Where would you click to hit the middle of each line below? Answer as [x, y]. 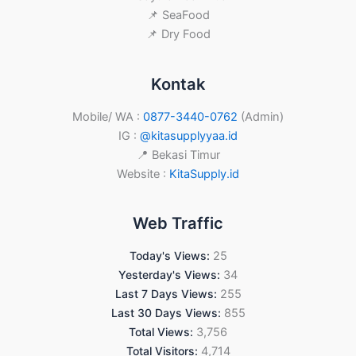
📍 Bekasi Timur [178, 155]
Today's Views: [171, 256]
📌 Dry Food [178, 35]
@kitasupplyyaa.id [189, 135]
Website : [143, 174]
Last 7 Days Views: [167, 294]
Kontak [178, 84]
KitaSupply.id [204, 174]
